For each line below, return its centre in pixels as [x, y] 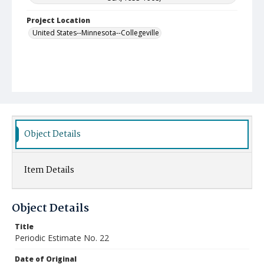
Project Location [58, 20]
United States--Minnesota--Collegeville [96, 33]
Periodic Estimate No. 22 [62, 238]
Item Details [49, 170]
